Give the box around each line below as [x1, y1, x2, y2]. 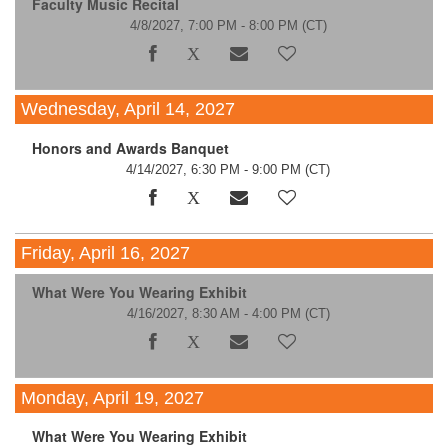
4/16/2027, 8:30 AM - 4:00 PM [126, 306, 301, 322]
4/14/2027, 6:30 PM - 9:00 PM [126, 161, 302, 177]
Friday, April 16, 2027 [21, 243, 191, 264]
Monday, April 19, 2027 [21, 387, 205, 408]
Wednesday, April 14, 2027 [21, 99, 236, 120]
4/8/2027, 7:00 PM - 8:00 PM [129, 17, 298, 33]
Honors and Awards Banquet [31, 137, 229, 158]
